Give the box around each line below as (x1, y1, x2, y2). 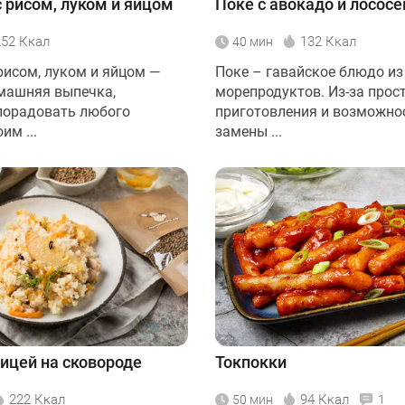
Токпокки (215, 352, 287, 372)
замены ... (215, 122, 282, 140)
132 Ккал (300, 33, 356, 50)
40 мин (232, 33, 273, 49)
